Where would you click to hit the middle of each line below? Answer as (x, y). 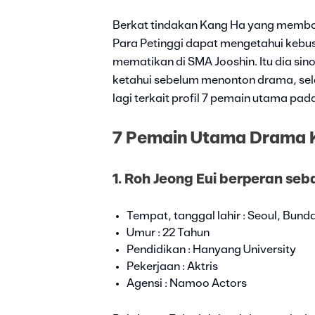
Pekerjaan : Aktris (172, 267)
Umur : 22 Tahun (168, 233)
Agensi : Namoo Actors (187, 284)
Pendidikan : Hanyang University (211, 250)
